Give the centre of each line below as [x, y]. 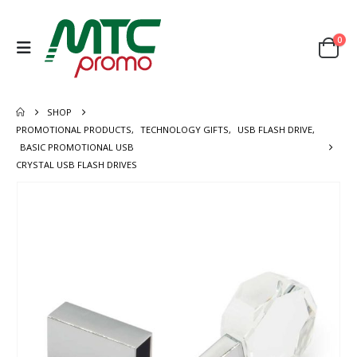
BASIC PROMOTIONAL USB [77, 147]
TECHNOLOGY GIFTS [184, 129]
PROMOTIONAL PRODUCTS [74, 129]
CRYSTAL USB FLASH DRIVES [76, 164]
